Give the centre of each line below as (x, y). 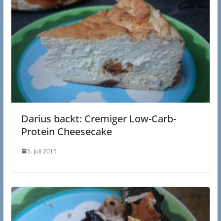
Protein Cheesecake (66, 131)
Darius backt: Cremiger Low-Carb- (98, 118)
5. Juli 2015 (42, 151)
